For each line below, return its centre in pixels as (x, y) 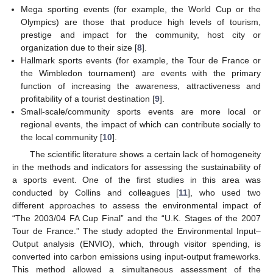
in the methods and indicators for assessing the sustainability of (136, 167)
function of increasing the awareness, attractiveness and (141, 86)
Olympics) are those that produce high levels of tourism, (141, 22)
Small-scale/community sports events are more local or (141, 112)
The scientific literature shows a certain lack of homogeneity (145, 154)
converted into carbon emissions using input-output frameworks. (136, 257)
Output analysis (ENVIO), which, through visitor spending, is (136, 244)
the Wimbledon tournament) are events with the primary (141, 73)
